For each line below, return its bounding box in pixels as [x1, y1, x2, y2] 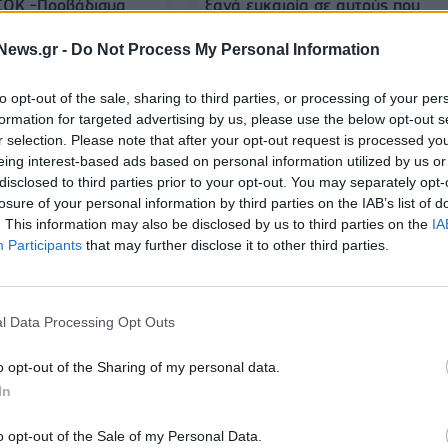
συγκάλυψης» [205, 379, 305, 400]
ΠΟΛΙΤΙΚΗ [214, 314, 267, 330]
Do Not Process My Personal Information [71, 40, 380, 58]
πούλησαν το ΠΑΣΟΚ [205, 15, 356, 36]
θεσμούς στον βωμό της [205, 359, 381, 380]
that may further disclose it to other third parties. [82, 236, 389, 253]
